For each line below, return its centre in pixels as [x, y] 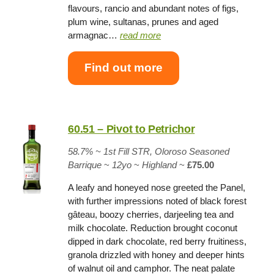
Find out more [124, 68]
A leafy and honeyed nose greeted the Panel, [157, 187]
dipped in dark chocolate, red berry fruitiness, [157, 241]
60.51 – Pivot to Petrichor [131, 129]
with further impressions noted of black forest [157, 201]
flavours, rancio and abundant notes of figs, [154, 8]
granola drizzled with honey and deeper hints [157, 254]
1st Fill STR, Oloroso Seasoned [167, 151]
